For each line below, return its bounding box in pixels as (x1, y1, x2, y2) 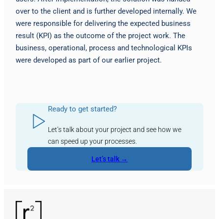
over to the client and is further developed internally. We (16, 6, 197, 16)
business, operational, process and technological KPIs (16, 43, 192, 52)
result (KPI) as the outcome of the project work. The (16, 31, 185, 40)
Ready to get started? (47, 104, 117, 113)
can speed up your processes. (47, 137, 137, 145)
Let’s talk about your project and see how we (47, 125, 181, 133)
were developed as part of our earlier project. (16, 55, 162, 65)
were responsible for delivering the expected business (16, 19, 191, 28)
